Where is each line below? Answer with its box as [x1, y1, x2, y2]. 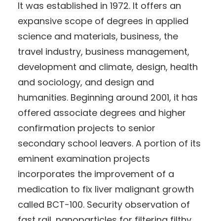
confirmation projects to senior [18, 121, 155, 134]
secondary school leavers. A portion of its [18, 137, 201, 149]
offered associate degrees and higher [18, 106, 186, 119]
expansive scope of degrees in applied [18, 14, 188, 27]
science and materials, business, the [18, 30, 178, 42]
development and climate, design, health [18, 60, 198, 73]
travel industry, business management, [18, 45, 189, 58]
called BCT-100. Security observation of [18, 198, 190, 211]
